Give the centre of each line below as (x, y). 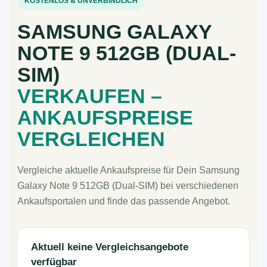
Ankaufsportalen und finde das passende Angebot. (124, 201)
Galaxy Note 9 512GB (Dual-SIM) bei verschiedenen (128, 186)
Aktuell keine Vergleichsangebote (110, 247)
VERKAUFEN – (90, 96)
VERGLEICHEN (91, 139)
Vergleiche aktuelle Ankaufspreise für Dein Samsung (128, 170)
